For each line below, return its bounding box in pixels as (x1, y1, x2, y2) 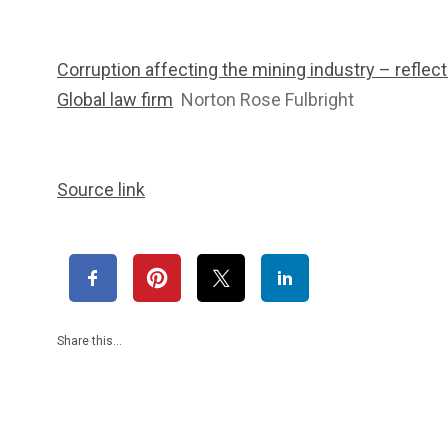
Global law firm (57, 88, 173, 110)
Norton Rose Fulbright (181, 88, 354, 110)
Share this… (57, 333, 122, 348)
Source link (57, 178, 145, 200)
